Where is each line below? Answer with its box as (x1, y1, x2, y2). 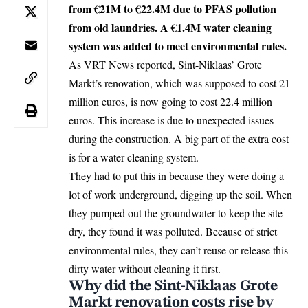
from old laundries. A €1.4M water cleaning (69, 19, 272, 35)
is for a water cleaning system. (69, 149, 202, 164)
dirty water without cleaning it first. (69, 261, 221, 276)
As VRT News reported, (69, 56, 178, 71)
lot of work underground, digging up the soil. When (69, 186, 292, 201)
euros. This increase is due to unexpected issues (69, 112, 274, 127)
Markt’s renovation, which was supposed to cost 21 (69, 75, 290, 90)
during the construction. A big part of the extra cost (69, 131, 289, 146)
